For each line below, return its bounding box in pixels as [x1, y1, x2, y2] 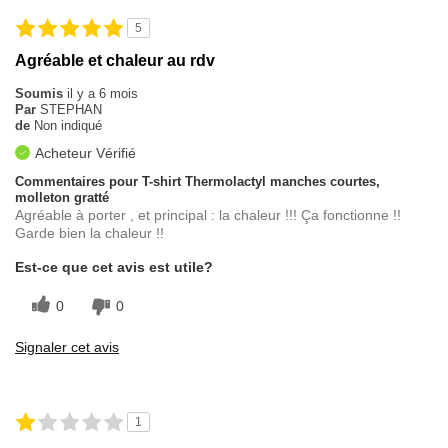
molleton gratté [15, 190, 109, 206]
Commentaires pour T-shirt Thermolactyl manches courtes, [15, 174, 380, 190]
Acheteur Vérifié [35, 145, 136, 162]
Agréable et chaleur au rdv [15, 52, 215, 70]
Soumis [15, 86, 67, 102]
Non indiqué [34, 118, 102, 134]
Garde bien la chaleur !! [15, 225, 164, 242]
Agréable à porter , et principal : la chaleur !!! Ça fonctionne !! [15, 207, 401, 224]
